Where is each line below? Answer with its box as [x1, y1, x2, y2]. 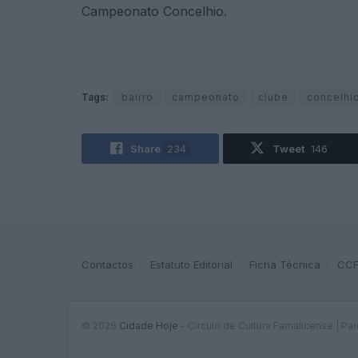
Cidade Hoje [119, 320, 178, 332]
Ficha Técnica [249, 258, 320, 272]
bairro [121, 90, 153, 103]
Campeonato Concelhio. [82, 2, 227, 19]
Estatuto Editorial [150, 258, 233, 272]
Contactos [82, 258, 133, 272]
